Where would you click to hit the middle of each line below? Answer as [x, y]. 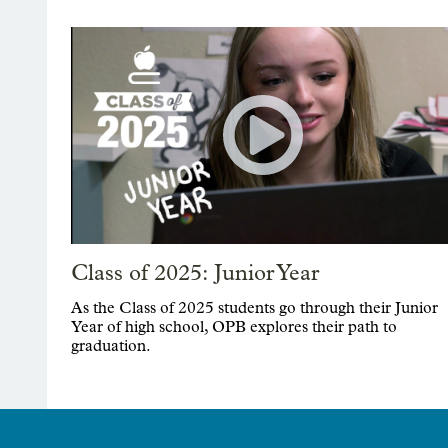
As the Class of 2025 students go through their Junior [254, 308]
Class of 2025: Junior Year [195, 272]
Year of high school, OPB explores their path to [234, 327]
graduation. [111, 346]
